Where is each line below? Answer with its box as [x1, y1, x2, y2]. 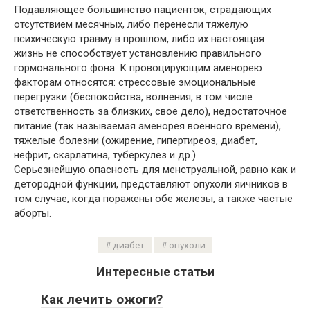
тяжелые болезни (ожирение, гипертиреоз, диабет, [14, 134, 257, 147]
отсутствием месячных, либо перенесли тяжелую [14, 18, 248, 30]
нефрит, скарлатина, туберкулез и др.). [14, 149, 198, 161]
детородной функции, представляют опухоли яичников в [14, 178, 288, 190]
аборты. [14, 207, 51, 219]
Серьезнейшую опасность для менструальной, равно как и [14, 163, 296, 176]
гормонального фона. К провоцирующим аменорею [14, 62, 262, 74]
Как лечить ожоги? [41, 291, 163, 307]
